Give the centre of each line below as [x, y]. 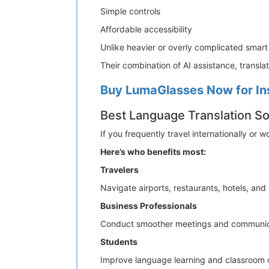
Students [119, 242]
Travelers [119, 170]
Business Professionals [149, 206]
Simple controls [130, 11]
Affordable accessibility [146, 29]
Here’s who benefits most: [153, 152]
